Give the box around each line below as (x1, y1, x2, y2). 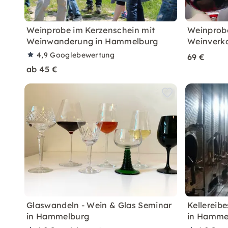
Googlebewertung (50, 50, 115, 60)
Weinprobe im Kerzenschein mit (26, 25, 155, 35)
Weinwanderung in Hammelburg (26, 36, 158, 46)
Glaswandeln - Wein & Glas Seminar (26, 200, 172, 210)
